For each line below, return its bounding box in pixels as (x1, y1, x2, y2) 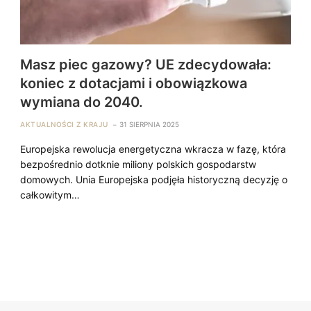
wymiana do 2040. (20, 93, 144, 110)
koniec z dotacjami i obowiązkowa (20, 74, 248, 92)
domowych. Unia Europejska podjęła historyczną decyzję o (20, 173, 288, 185)
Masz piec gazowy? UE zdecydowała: (20, 56, 272, 73)
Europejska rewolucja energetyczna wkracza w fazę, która (20, 142, 287, 155)
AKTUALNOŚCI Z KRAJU (20, 119, 108, 128)
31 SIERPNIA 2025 (119, 119, 179, 128)
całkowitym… (20, 188, 81, 201)
